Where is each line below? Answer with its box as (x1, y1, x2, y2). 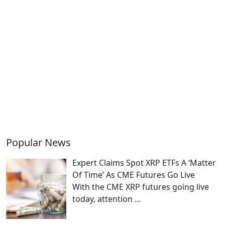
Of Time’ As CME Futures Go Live (72, 169, 195, 180)
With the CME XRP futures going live (72, 181, 209, 192)
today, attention (72, 193, 135, 204)
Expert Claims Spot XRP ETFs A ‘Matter (72, 157, 216, 168)
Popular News (6, 135, 71, 149)
